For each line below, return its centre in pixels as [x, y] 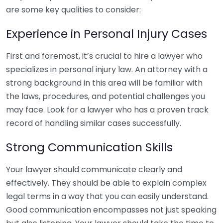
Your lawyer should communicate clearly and [94, 169]
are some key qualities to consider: [73, 10]
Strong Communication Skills [89, 147]
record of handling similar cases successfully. [94, 123]
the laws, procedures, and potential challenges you [106, 96]
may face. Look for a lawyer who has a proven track [107, 110]
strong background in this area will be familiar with [104, 83]
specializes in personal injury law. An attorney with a [107, 69]
